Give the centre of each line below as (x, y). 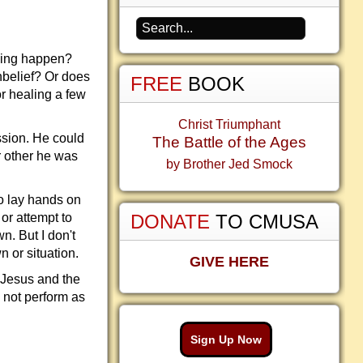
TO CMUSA (267, 222)
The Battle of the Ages (229, 142)
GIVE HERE (229, 262)
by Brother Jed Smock (229, 164)
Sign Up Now (226, 340)
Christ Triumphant (229, 124)
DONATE (173, 222)
